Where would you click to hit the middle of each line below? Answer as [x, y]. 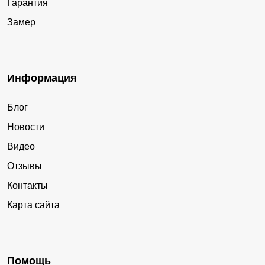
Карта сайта [33, 205]
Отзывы [25, 166]
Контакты [28, 186]
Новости [26, 127]
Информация [42, 78]
